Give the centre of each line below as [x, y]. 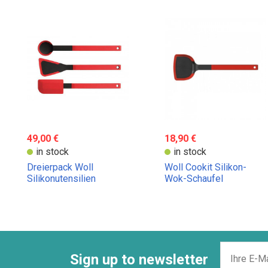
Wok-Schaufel [194, 179]
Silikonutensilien [61, 179]
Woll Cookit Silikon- [205, 167]
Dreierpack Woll [60, 167]
